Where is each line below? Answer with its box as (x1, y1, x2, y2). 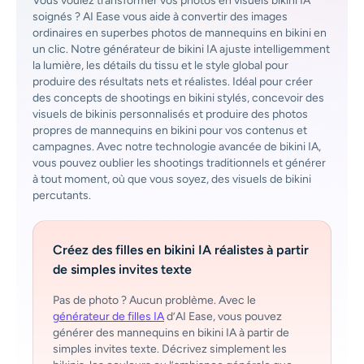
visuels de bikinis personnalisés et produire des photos (32, 107, 308, 121)
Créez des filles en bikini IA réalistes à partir (53, 242, 309, 258)
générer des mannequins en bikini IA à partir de (53, 326, 289, 340)
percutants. (32, 188, 91, 202)
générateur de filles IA (53, 310, 164, 323)
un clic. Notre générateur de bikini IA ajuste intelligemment (32, 42, 330, 56)
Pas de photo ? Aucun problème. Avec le (53, 293, 256, 307)
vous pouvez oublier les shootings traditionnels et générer (32, 156, 326, 170)
